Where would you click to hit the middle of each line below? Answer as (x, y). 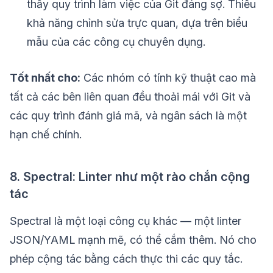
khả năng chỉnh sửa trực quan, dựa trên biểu (137, 23)
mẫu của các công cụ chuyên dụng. (116, 42)
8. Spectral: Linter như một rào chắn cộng (130, 177)
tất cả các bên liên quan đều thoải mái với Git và (130, 97)
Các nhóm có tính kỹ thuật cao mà (168, 78)
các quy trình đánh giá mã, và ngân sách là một (128, 116)
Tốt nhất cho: (45, 78)
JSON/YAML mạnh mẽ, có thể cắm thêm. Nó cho (133, 240)
